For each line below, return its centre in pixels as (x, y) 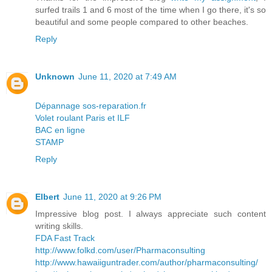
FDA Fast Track (65, 238)
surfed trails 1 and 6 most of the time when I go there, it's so (151, 10)
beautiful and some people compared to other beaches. (142, 22)
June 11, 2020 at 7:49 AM (127, 77)
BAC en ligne (60, 130)
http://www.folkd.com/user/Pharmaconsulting (120, 250)
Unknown (55, 77)
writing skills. (59, 226)
